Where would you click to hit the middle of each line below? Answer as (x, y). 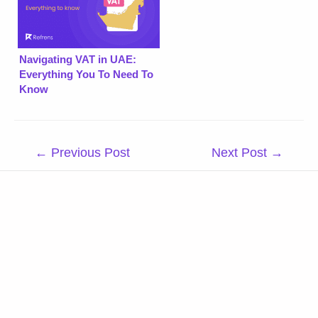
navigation (40, 166)
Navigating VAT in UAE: (78, 59)
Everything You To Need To (86, 74)
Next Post (241, 152)
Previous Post (89, 152)
